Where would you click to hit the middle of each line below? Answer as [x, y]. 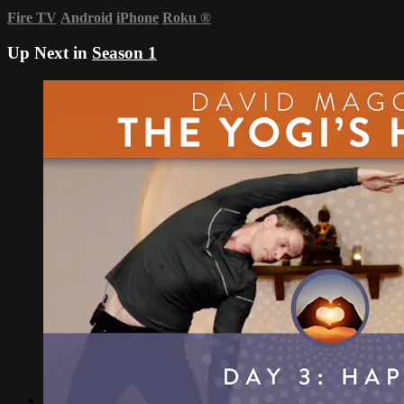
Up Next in [50, 53]
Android [87, 18]
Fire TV [32, 18]
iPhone [138, 18]
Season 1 [124, 53]
